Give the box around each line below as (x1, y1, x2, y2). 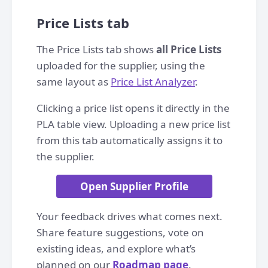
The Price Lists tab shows (36, 42, 156, 56)
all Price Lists (156, 42, 221, 56)
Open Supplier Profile (80, 179, 188, 193)
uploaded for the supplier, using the (36, 59, 205, 72)
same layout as (36, 75, 111, 89)
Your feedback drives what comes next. (36, 209, 223, 223)
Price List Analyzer (111, 75, 195, 89)
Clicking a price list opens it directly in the (36, 101, 230, 115)
